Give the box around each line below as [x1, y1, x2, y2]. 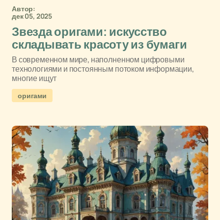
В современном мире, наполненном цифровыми [12, 54, 185, 65]
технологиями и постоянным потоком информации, [12, 63, 194, 74]
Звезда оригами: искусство [12, 26, 167, 38]
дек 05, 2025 [12, 11, 53, 21]
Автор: [12, 4, 36, 13]
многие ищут [12, 73, 57, 83]
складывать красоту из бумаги [12, 38, 187, 51]
